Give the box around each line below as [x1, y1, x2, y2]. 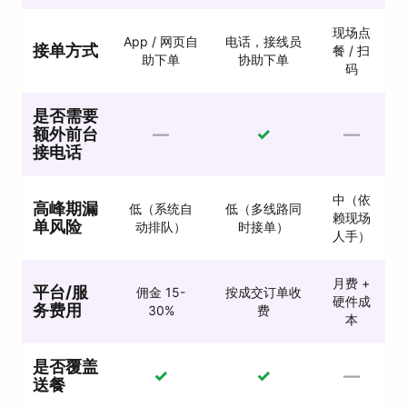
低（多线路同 [224, 200, 302, 216]
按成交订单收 [224, 283, 302, 300]
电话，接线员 [224, 33, 302, 49]
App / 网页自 [124, 33, 198, 49]
